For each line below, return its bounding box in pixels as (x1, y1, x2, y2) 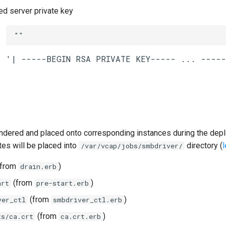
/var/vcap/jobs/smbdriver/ (81, 141, 183, 151)
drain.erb (20, 162, 56, 172)
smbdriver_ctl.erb (53, 195, 122, 205)
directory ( (185, 141, 222, 151)
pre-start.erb (36, 179, 89, 188)
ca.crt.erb (61, 212, 101, 221)
